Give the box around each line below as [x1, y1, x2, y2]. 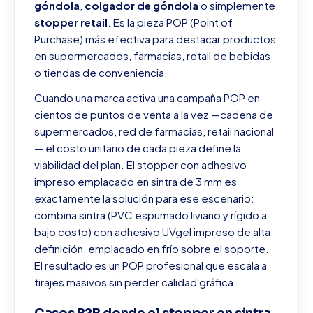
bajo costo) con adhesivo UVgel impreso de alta [34, 225, 270, 238]
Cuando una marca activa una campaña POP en [34, 91, 260, 104]
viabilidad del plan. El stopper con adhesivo [34, 158, 247, 171]
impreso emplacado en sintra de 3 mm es [34, 175, 237, 188]
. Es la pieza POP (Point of [108, 15, 233, 29]
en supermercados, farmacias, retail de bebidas [34, 49, 270, 62]
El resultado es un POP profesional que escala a [34, 259, 267, 272]
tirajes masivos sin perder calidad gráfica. [34, 275, 237, 289]
